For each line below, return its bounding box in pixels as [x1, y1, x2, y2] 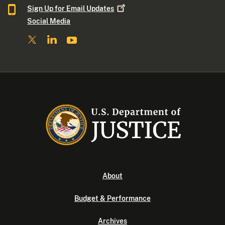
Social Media [27, 17, 71, 25]
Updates [86, 4, 115, 13]
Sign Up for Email [27, 4, 87, 13]
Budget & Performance [74, 194, 151, 203]
